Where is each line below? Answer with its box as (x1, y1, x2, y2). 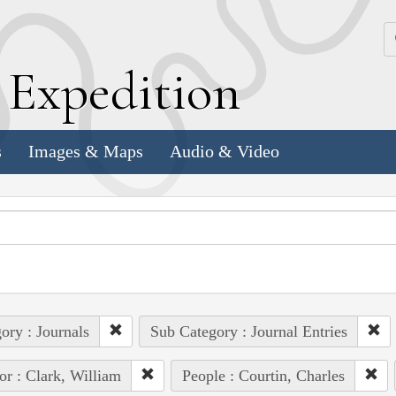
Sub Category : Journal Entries (149, 322, 347, 340)
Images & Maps (28, 141, 143, 162)
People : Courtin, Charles (181, 366, 345, 385)
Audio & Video (170, 141, 279, 162)
